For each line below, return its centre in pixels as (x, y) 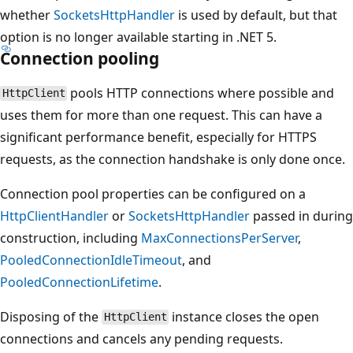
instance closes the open (244, 316)
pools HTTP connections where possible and (201, 93)
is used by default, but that (256, 15)
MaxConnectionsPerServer (219, 238)
